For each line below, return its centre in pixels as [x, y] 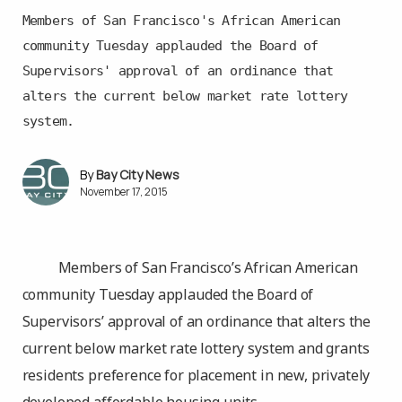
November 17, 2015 [123, 191]
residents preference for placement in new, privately [196, 375]
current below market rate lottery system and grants [196, 348]
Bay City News [137, 174]
